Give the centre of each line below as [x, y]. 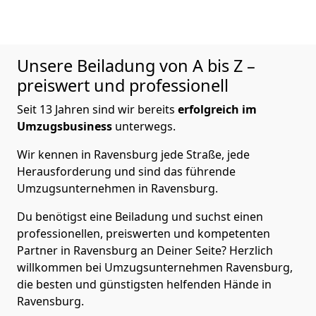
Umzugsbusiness [65, 126]
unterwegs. [144, 126]
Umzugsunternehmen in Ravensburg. [117, 188]
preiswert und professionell [123, 85]
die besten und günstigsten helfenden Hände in [144, 284]
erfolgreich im [217, 109]
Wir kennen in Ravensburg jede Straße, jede [133, 154]
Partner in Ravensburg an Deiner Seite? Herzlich [145, 250]
